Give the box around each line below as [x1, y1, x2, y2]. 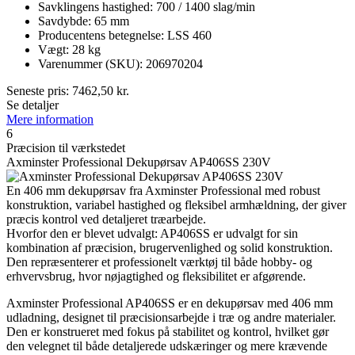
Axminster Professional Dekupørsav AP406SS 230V [6, 155, 271, 169]
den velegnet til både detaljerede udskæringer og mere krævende [6, 338, 327, 353]
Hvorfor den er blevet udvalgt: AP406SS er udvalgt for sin [6, 226, 298, 240]
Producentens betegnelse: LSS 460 [38, 28, 212, 42]
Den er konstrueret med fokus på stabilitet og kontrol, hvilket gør [6, 324, 329, 338]
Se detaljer [6, 97, 59, 112]
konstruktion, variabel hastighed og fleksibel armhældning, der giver [6, 197, 346, 212]
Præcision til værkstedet [6, 140, 125, 155]
